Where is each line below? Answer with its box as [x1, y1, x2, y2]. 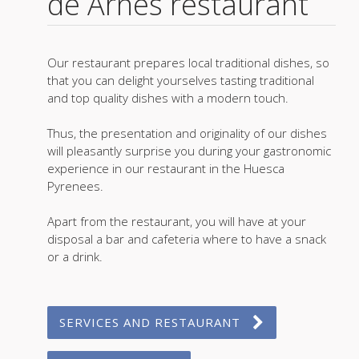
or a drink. [46, 248, 103, 265]
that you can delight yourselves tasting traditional [46, 72, 314, 89]
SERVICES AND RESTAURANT [58, 314, 240, 331]
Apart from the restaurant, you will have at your [46, 213, 306, 230]
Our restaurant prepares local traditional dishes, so [46, 54, 329, 71]
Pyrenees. [46, 178, 103, 195]
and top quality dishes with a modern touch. [46, 90, 288, 107]
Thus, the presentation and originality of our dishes [46, 125, 327, 142]
